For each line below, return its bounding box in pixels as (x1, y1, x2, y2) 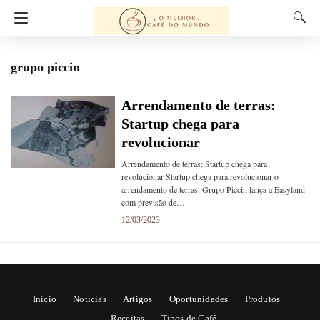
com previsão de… (121, 196, 185, 208)
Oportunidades (169, 294, 229, 304)
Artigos (123, 294, 153, 304)
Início (32, 294, 57, 304)
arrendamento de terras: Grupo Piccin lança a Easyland (121, 184, 305, 195)
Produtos (244, 294, 281, 304)
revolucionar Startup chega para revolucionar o (121, 171, 279, 182)
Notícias (73, 294, 106, 304)
